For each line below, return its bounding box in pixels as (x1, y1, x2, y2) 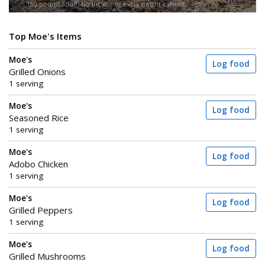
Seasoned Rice (9, 112, 69, 124)
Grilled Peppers (9, 204, 73, 216)
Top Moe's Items (9, 30, 82, 43)
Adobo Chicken (9, 158, 68, 170)
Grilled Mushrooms (9, 250, 86, 263)
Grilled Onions (9, 66, 66, 78)
